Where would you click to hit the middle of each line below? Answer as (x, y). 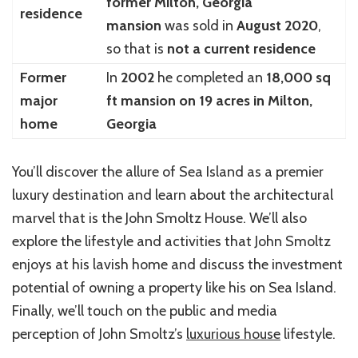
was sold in (199, 25)
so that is (136, 48)
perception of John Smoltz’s (99, 334)
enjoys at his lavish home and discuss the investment (177, 264)
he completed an (210, 77)
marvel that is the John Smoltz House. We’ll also (159, 218)
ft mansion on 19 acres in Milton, (209, 100)
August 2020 (277, 25)
